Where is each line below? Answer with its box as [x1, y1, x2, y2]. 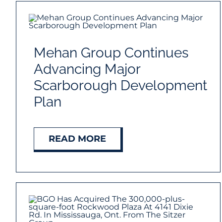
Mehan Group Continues [33, 45, 189, 61]
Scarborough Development [33, 77, 207, 94]
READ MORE [48, 133, 106, 145]
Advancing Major [33, 61, 140, 78]
